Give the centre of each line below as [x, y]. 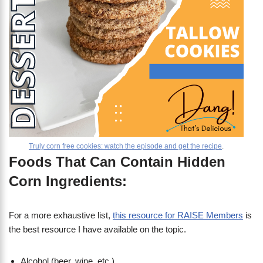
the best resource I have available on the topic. [97, 230]
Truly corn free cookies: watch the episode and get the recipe [125, 146]
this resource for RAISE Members [178, 215]
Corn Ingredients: [68, 181]
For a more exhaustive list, [61, 215]
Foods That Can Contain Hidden [117, 162]
